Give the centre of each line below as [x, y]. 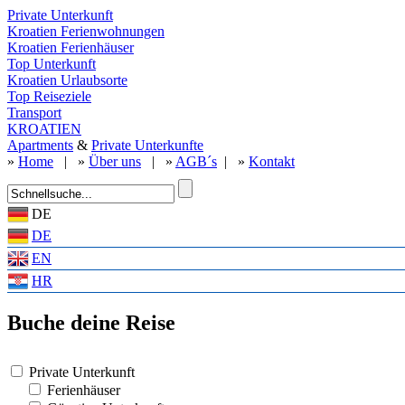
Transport [34, 113]
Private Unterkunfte [147, 145]
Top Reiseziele [49, 96]
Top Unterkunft [52, 64]
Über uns [115, 161]
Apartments [40, 145]
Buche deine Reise [91, 322]
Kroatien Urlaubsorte [67, 80]
